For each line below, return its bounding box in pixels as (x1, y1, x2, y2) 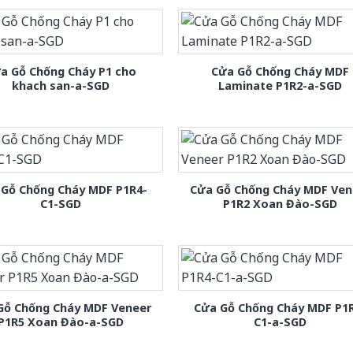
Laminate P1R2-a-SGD (218, 78, 343, 94)
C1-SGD (40, 196, 82, 212)
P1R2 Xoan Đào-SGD (223, 196, 338, 212)
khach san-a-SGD (12, 78, 110, 94)
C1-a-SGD (254, 314, 307, 330)
